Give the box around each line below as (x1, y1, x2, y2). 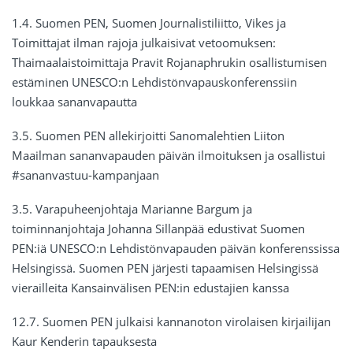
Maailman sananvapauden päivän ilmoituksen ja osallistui (12, 147, 325, 164)
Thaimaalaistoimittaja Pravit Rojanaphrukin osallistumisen (12, 54, 327, 71)
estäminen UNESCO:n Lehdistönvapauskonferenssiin (12, 74, 297, 91)
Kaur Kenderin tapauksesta (12, 333, 157, 350)
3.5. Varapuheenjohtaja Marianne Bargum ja (12, 201, 252, 217)
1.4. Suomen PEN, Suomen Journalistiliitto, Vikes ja (12, 15, 286, 32)
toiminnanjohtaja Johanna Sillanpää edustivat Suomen (12, 221, 305, 237)
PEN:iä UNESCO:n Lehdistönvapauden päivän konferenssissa (12, 240, 340, 257)
